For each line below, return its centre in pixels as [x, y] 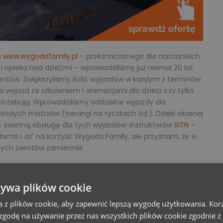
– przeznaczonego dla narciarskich [139, 56]
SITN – [185, 125]
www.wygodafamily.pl [40, 56]
